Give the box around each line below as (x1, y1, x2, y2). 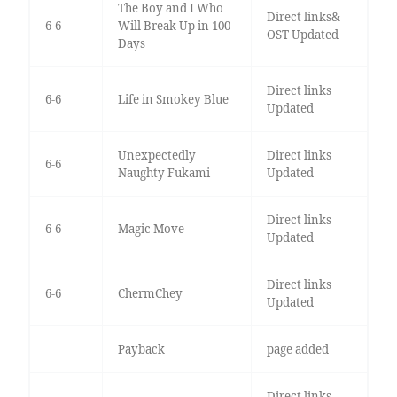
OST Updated (266, 27, 339, 43)
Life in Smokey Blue (117, 91, 229, 108)
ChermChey (117, 285, 183, 302)
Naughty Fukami (117, 165, 210, 182)
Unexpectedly (117, 147, 196, 164)
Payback (117, 341, 165, 358)
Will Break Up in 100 (117, 18, 230, 35)
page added (266, 341, 329, 358)
